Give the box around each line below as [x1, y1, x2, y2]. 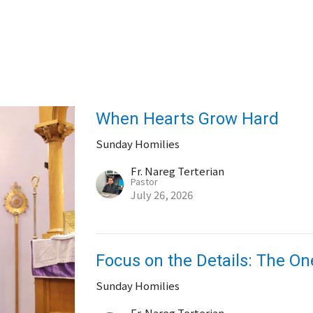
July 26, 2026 [131, 187, 194, 202]
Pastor [131, 175, 159, 188]
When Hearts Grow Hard [96, 109, 279, 129]
